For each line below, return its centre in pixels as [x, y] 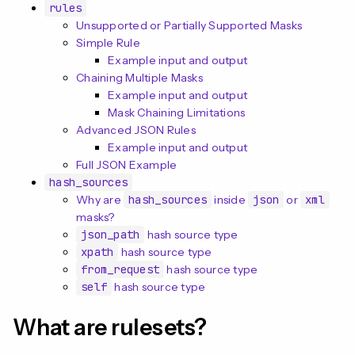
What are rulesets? [110, 327]
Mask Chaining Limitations [177, 113]
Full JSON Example [127, 165]
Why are [100, 200]
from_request [120, 270]
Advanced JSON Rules [136, 130]
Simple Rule [108, 43]
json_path [111, 235]
